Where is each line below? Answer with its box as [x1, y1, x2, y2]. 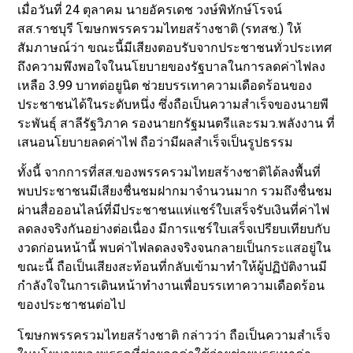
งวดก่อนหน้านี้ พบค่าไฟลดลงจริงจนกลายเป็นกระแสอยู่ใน [17, 240, 332, 256]
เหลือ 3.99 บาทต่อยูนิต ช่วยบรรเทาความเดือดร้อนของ [17, 77, 313, 93]
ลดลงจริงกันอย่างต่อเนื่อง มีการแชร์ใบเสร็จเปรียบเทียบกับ [17, 221, 331, 237]
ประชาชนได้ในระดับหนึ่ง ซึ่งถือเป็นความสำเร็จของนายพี [17, 96, 329, 112]
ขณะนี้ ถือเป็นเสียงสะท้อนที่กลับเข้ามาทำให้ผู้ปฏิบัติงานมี [17, 259, 328, 275]
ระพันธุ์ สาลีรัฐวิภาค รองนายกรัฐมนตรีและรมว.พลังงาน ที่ [17, 115, 336, 131]
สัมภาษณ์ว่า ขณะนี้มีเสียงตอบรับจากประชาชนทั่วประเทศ [17, 39, 333, 55]
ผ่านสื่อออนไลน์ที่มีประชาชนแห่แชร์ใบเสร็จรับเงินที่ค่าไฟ [17, 203, 330, 218]
